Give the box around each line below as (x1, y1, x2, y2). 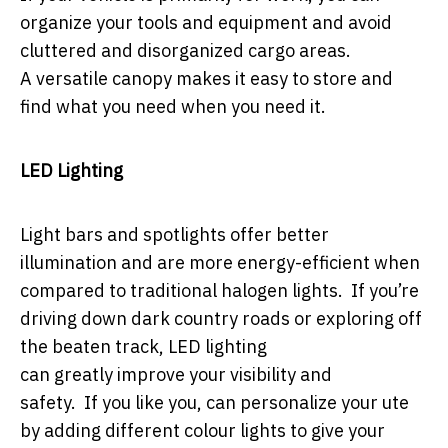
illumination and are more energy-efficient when (20, 250, 420, 274)
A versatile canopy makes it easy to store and (20, 66, 393, 90)
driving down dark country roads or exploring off (20, 306, 422, 330)
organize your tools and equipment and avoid (20, 10, 392, 34)
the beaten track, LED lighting (20, 334, 267, 358)
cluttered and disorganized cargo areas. (20, 38, 351, 62)
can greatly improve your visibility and (20, 362, 332, 386)
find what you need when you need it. (20, 94, 326, 118)
